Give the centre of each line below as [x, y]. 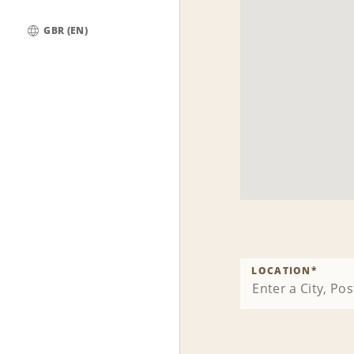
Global [45, 46]
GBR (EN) [66, 31]
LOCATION [281, 271]
